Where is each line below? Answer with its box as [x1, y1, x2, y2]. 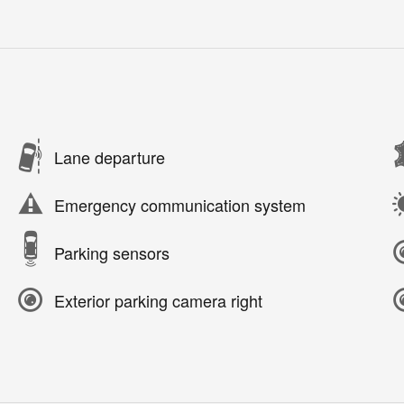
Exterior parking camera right [54, 288, 262, 312]
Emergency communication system [54, 192, 306, 216]
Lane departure [54, 144, 165, 169]
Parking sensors [54, 240, 170, 264]
